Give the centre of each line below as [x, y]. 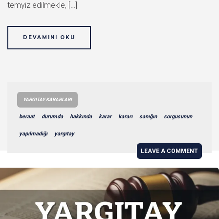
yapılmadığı [33, 133]
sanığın [148, 116]
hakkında [81, 116]
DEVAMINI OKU [49, 37]
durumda [52, 116]
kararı [125, 116]
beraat [27, 116]
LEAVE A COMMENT [169, 151]
